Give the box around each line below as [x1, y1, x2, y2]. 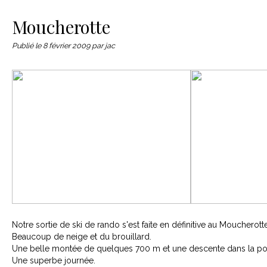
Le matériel [24, 1, 75, 11]
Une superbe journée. [12, 256, 95, 265]
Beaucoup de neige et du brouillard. [12, 232, 151, 241]
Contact [87, 1, 121, 11]
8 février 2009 [43, 41, 92, 50]
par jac [92, 41, 115, 50]
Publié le [12, 41, 43, 50]
